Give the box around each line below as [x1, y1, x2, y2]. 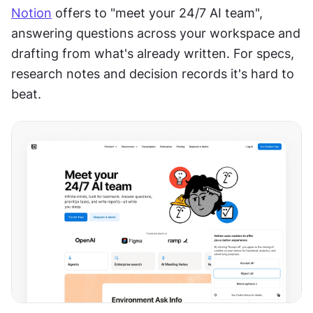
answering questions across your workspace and [11, 25, 300, 41]
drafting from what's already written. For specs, [11, 45, 294, 61]
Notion [11, 5, 52, 20]
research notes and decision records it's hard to [11, 66, 294, 81]
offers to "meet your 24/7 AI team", [52, 5, 263, 20]
